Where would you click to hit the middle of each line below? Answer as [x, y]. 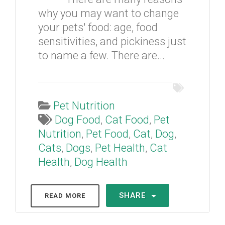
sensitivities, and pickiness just [112, 41]
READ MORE [65, 196]
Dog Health [101, 162]
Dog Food [78, 120]
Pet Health [120, 148]
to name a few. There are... [101, 55]
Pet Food [107, 134]
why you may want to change [108, 13]
